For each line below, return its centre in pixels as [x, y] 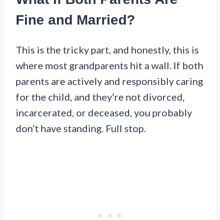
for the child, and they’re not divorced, [100, 97]
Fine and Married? [75, 20]
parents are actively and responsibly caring [110, 81]
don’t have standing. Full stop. [81, 128]
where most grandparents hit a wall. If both [110, 66]
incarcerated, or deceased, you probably [104, 113]
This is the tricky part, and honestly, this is [107, 50]
